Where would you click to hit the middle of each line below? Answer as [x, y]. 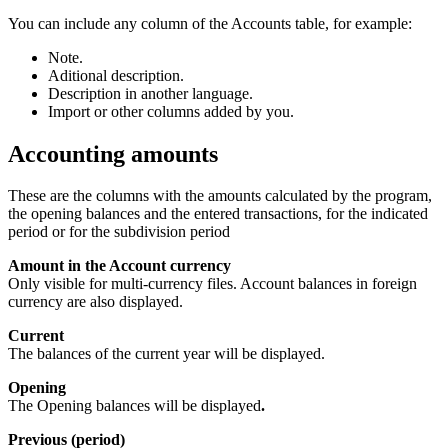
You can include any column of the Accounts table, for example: [210, 23]
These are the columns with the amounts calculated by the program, [220, 196]
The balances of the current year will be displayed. [166, 354]
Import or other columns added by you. [171, 111]
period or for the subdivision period [119, 232]
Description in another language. [150, 93]
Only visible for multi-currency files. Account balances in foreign [212, 284]
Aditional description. [116, 75]
